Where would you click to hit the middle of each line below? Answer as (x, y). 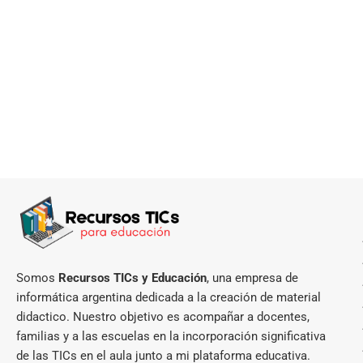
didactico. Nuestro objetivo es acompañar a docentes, (163, 316)
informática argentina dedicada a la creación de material (169, 297)
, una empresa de (252, 278)
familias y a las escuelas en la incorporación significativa (171, 336)
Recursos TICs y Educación (132, 278)
